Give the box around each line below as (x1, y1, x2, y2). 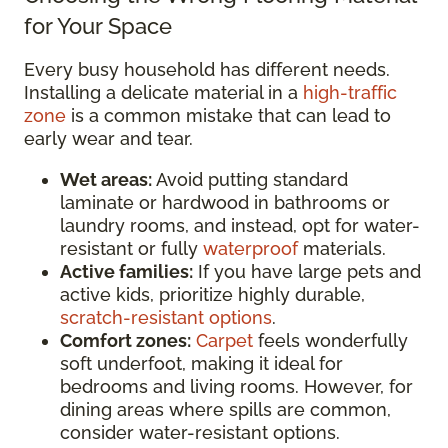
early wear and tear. (24, 127, 193, 149)
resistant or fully (60, 237, 203, 259)
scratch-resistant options (60, 306, 272, 328)
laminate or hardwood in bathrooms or (60, 191, 390, 213)
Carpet (196, 329, 253, 351)
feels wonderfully (253, 329, 408, 351)
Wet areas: (60, 168, 152, 190)
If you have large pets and (193, 260, 421, 282)
